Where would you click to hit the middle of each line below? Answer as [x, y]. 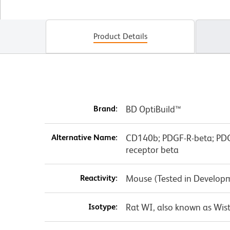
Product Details [120, 36]
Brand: [105, 109]
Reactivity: [99, 178]
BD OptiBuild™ [153, 109]
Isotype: [103, 207]
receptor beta [152, 150]
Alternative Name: [84, 138]
